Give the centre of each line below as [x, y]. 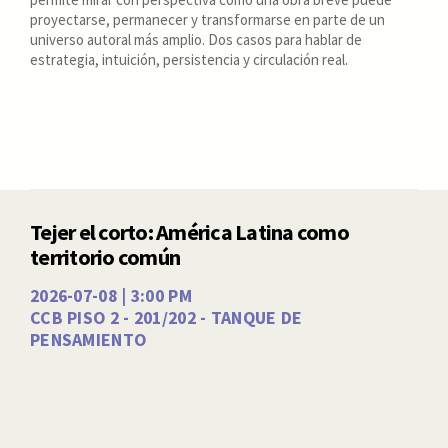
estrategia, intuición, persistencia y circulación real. [189, 59]
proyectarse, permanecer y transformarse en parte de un [207, 19]
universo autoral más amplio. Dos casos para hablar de [196, 39]
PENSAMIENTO [88, 339]
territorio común [105, 257]
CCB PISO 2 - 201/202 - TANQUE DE [166, 317]
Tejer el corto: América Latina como [189, 232]
